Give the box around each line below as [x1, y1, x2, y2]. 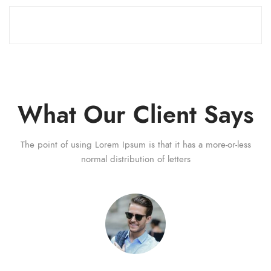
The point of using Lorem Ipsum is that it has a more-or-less [20, 139, 251, 151]
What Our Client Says [18, 98, 253, 132]
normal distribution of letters [80, 153, 191, 166]
